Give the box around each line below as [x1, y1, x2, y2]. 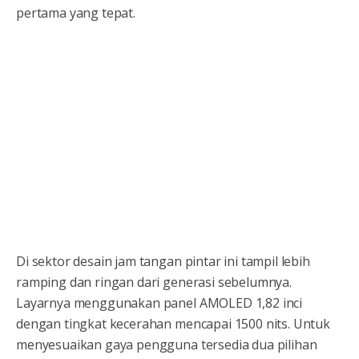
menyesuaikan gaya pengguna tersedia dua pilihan [16, 335, 317, 353]
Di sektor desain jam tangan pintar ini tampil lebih [16, 252, 310, 270]
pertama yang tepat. [16, 3, 135, 22]
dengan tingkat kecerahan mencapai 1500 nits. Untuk [16, 314, 330, 333]
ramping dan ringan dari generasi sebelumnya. [16, 272, 292, 291]
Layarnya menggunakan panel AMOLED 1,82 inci [16, 293, 303, 312]
